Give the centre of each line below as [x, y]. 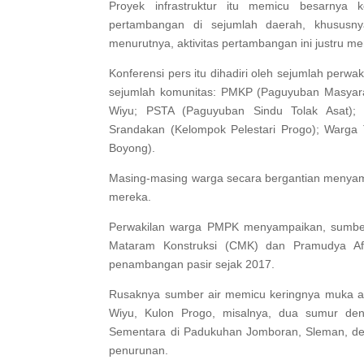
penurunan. [139, 351]
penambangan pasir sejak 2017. [192, 264]
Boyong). [132, 148]
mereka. [130, 197]
